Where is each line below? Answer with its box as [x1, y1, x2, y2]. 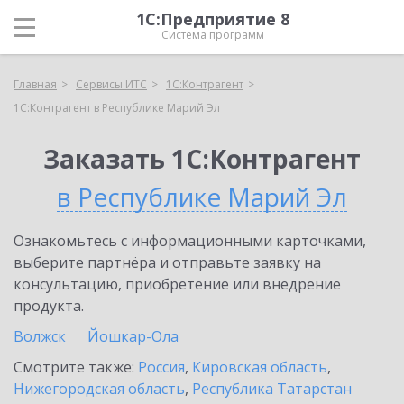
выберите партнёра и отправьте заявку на [14, 252, 321, 272]
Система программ [161, 27, 264, 42]
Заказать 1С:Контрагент [43, 142, 361, 176]
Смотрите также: [14, 357, 138, 377]
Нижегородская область [14, 379, 185, 399]
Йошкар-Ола [87, 326, 179, 346]
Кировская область [192, 357, 327, 377]
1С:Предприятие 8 [136, 8, 289, 30]
